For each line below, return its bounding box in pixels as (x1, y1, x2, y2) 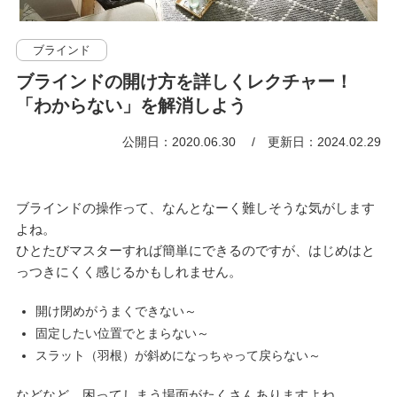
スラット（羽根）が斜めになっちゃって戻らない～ (35, 347, 321, 362)
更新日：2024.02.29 (268, 134, 382, 149)
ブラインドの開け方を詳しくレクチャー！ (15, 71, 353, 91)
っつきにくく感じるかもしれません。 (15, 263, 242, 279)
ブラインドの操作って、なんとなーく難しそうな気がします (15, 199, 375, 215)
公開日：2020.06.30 (122, 134, 240, 149)
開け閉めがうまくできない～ (35, 303, 197, 318)
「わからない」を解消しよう (15, 95, 246, 115)
